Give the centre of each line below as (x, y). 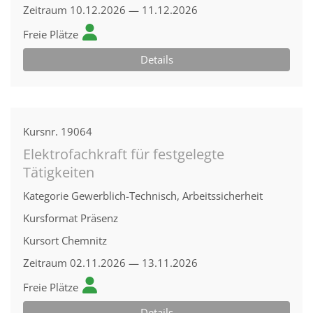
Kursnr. (41, 131)
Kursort (41, 240)
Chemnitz (84, 240)
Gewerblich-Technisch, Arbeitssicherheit (167, 196)
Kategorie (46, 196)
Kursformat (50, 218)
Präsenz (99, 218)
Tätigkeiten (59, 172)
